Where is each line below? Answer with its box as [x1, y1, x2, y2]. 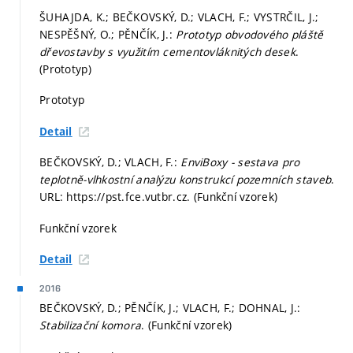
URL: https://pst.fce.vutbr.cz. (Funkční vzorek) [39, 189, 278, 205]
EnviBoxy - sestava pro [180, 154, 300, 170]
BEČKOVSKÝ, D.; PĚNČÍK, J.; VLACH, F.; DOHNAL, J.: [39, 300, 301, 316]
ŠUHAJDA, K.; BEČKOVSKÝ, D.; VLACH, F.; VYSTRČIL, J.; [39, 9, 319, 24]
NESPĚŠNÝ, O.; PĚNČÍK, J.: [39, 26, 176, 42]
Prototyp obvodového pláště [176, 26, 324, 42]
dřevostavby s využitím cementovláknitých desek [39, 43, 295, 59]
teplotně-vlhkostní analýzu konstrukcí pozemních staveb [39, 172, 332, 188]
